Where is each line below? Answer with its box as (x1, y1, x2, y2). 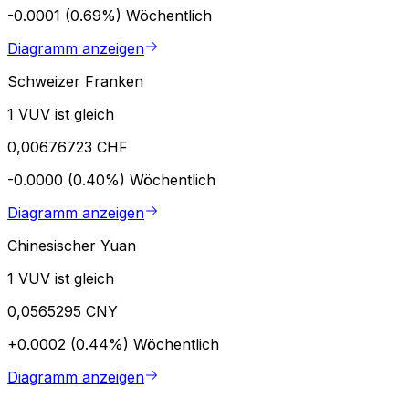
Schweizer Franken (7, 71, 143, 90)
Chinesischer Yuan (7, 236, 136, 255)
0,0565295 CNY (7, 301, 118, 320)
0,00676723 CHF (7, 137, 128, 156)
